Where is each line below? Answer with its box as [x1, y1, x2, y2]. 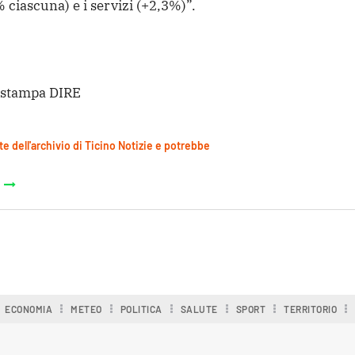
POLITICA [120, 303, 162, 315]
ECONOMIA [5, 303, 53, 315]
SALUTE [180, 303, 218, 315]
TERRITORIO [284, 303, 338, 315]
